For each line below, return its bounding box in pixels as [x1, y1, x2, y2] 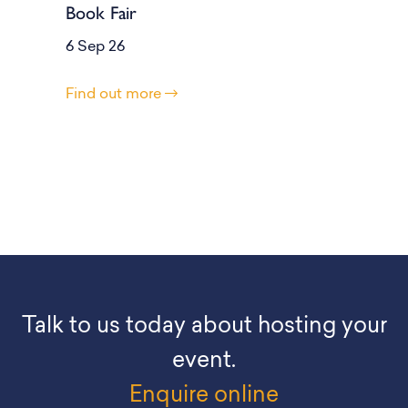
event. [172, 351, 236, 373]
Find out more [66, 87, 165, 103]
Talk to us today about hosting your [21, 316, 387, 339]
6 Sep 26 [66, 40, 125, 56]
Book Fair [66, 2, 137, 25]
